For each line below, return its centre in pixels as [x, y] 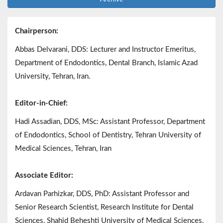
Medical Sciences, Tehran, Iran [63, 149]
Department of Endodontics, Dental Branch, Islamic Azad [106, 63]
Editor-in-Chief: [41, 104]
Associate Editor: [44, 176]
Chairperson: [37, 31]
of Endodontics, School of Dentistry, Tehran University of [108, 135]
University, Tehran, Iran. [53, 77]
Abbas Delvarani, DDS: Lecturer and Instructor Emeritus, [105, 50]
